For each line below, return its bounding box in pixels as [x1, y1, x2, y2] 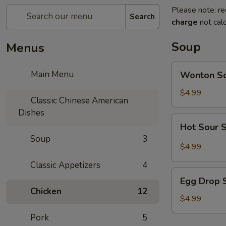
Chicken [30, 186, 62, 197]
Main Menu [29, 69, 74, 80]
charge [172, 17, 198, 28]
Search [130, 11, 155, 22]
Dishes [18, 107, 44, 119]
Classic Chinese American [29, 95, 129, 106]
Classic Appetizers [30, 159, 100, 171]
